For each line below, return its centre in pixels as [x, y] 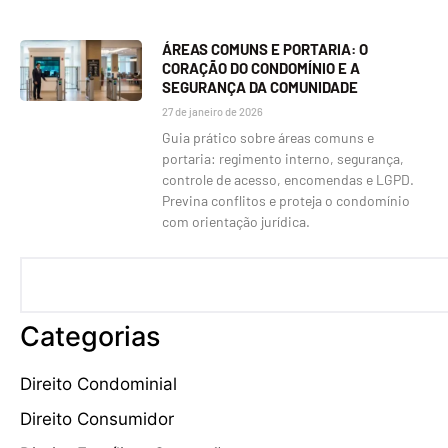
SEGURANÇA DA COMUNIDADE [260, 86]
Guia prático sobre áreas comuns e [268, 137]
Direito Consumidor [97, 418]
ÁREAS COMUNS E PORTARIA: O [265, 48]
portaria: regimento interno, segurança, [283, 158]
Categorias [90, 336]
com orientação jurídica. [236, 221]
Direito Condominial [98, 383]
